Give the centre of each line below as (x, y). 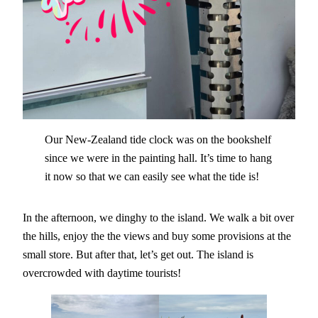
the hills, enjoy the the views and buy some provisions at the (157, 236)
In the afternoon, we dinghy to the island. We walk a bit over (158, 218)
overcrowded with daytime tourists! (102, 273)
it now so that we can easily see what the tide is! (152, 176)
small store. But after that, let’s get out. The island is (138, 255)
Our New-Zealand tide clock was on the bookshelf (158, 139)
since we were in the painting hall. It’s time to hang (158, 158)
